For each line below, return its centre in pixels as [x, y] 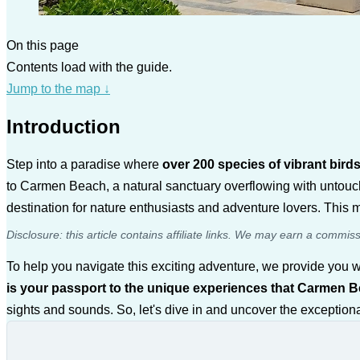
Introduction [63, 126]
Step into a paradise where [84, 164]
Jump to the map [55, 88]
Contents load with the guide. [89, 67]
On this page [43, 45]
